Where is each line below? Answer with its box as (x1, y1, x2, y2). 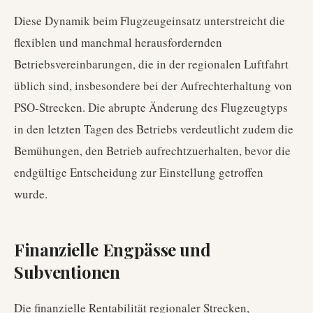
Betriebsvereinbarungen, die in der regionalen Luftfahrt (14, 56, 289, 72)
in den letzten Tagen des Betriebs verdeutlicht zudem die (14, 121, 293, 137)
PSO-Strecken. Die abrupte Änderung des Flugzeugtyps (14, 99, 288, 115)
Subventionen (14, 261, 120, 283)
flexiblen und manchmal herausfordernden (14, 34, 222, 50)
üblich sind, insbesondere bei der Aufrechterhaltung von (14, 78, 292, 94)
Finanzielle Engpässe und (14, 238, 211, 261)
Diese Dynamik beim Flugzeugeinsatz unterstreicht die (14, 13, 285, 29)
